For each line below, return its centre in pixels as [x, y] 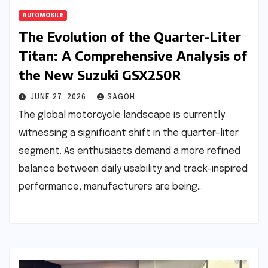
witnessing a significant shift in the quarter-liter [129, 133]
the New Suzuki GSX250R [100, 74]
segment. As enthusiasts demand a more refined [130, 151]
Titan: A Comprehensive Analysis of [133, 55]
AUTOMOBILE [43, 15]
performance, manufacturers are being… [111, 187]
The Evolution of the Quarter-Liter [130, 36]
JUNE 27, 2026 [59, 97]
